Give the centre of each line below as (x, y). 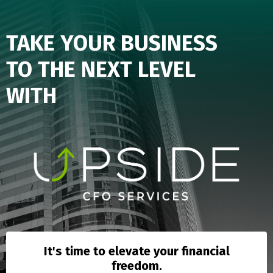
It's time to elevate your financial (136, 251)
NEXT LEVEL (138, 69)
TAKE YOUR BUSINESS (112, 43)
